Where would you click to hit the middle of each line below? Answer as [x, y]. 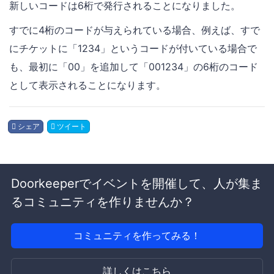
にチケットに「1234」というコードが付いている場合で [133, 49]
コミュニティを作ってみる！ [137, 236]
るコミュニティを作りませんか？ [102, 202]
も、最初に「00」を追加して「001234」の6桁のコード [134, 67]
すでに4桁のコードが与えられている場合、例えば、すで [135, 30]
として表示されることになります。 [87, 85]
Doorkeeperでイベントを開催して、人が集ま [136, 184]
